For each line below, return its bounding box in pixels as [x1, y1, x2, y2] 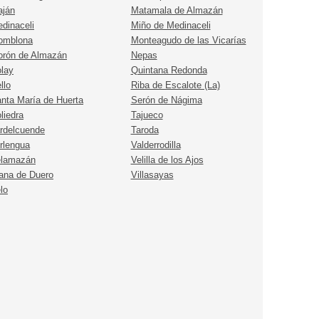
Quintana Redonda [130, 65, 207, 76]
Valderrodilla [130, 140, 181, 151]
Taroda [130, 125, 159, 136]
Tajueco [130, 110, 163, 121]
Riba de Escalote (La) [130, 80, 220, 91]
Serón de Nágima [130, 95, 202, 106]
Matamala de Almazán [130, 5, 223, 16]
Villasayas [130, 169, 174, 181]
